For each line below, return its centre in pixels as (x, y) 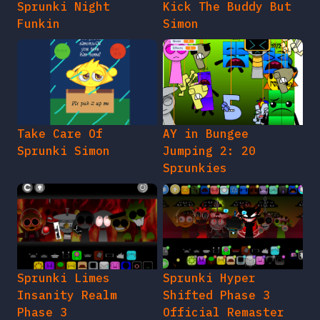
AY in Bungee (206, 134)
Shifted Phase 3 (216, 295)
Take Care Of (60, 134)
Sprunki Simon (64, 151)
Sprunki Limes (64, 278)
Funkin (39, 24)
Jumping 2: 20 (209, 151)
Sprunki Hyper (209, 278)
